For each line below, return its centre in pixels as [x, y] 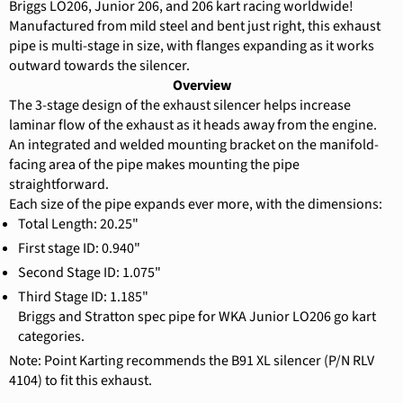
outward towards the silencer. [99, 66]
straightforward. [59, 185]
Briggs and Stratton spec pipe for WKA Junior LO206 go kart [197, 317]
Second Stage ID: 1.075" [90, 273]
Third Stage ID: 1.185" [83, 297]
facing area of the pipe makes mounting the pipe [154, 165]
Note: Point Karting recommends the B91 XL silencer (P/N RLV [192, 361]
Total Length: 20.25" [78, 224]
